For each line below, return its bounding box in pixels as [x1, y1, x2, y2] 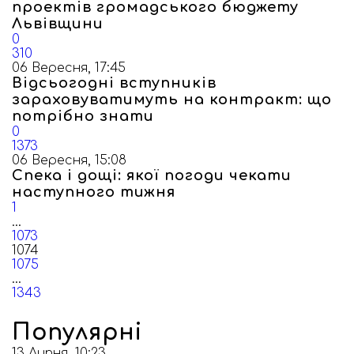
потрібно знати [12, 108, 154, 124]
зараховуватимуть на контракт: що [12, 92, 332, 107]
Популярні [12, 320, 142, 345]
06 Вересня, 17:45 [12, 61, 126, 75]
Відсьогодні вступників [12, 75, 217, 91]
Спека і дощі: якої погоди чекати [12, 168, 292, 183]
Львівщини [12, 16, 104, 32]
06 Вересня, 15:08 [12, 153, 126, 168]
